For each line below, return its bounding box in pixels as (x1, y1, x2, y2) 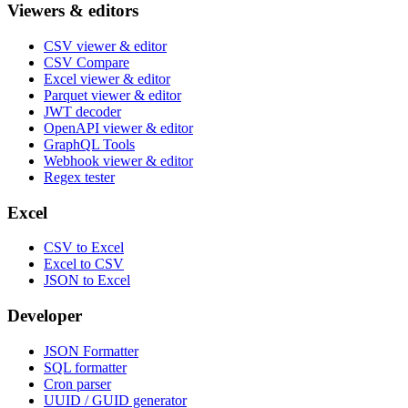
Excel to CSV (44, 256, 124, 272)
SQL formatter (44, 359, 127, 375)
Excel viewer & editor (44, 70, 170, 87)
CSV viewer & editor (44, 37, 167, 54)
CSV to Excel (44, 240, 124, 256)
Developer (7, 306, 82, 326)
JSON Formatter (44, 342, 138, 359)
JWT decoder (44, 103, 121, 119)
